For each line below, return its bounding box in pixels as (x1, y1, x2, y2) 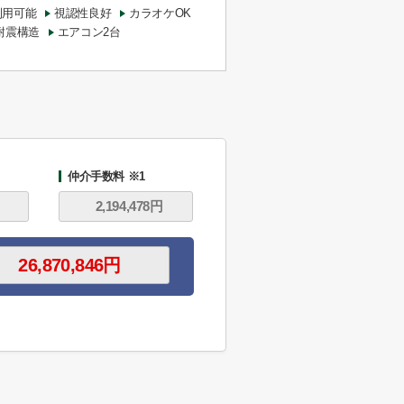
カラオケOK (129, 6, 191, 20)
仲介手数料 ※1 (68, 170, 145, 183)
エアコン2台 (57, 25, 121, 39)
